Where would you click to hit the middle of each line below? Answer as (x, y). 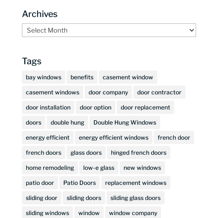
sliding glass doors (135, 198)
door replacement (145, 107)
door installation (48, 107)
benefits (82, 77)
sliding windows (47, 213)
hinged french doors (138, 152)
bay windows (43, 77)
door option (95, 107)
